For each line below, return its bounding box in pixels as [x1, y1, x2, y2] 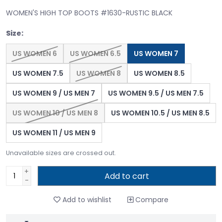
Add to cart [104, 170, 149, 182]
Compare [133, 194, 168, 205]
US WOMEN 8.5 [134, 68, 185, 79]
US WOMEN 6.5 [70, 49, 121, 59]
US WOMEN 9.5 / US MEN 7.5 [108, 88, 204, 99]
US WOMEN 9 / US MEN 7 [12, 88, 95, 99]
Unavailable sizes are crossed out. [6, 149, 116, 158]
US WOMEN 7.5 [12, 68, 63, 79]
